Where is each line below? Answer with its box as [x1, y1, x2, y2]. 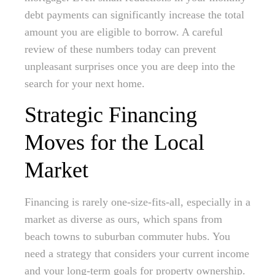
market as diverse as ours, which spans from [25, 213, 222, 226]
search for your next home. [25, 77, 145, 90]
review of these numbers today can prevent [25, 43, 216, 56]
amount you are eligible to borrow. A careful [25, 26, 223, 39]
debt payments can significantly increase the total [25, 9, 244, 21]
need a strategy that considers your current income [25, 247, 249, 260]
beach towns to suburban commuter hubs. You [25, 230, 230, 243]
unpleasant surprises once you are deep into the [25, 60, 235, 73]
